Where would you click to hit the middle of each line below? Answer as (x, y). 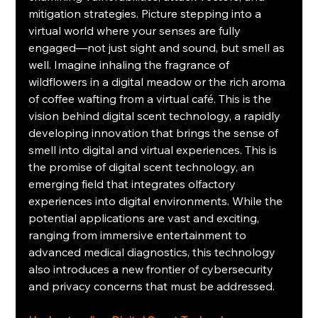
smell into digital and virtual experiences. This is (154, 150)
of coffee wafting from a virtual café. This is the (152, 99)
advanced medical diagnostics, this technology (154, 252)
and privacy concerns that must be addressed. (152, 286)
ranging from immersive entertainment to (139, 235)
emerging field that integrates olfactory (134, 184)
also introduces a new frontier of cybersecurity (153, 269)
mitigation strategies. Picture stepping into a (147, 14)
